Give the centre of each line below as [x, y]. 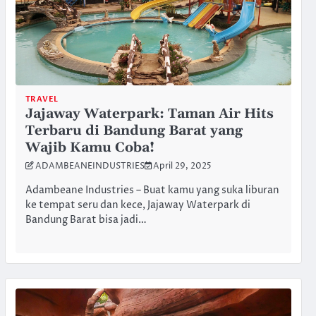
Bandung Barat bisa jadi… [86, 220]
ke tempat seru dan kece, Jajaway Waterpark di [138, 206]
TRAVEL [42, 99]
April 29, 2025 [182, 166]
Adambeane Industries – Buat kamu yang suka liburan [152, 191]
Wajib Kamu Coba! [90, 147]
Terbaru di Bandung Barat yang [134, 130]
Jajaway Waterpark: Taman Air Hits [149, 114]
